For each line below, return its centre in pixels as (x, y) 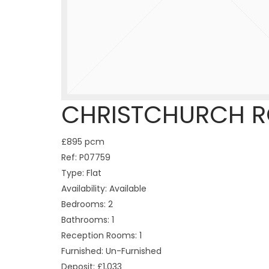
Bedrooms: (83, 204)
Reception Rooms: (99, 235)
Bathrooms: (85, 220)
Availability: (84, 189)
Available (127, 189)
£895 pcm (83, 142)
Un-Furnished (132, 251)
